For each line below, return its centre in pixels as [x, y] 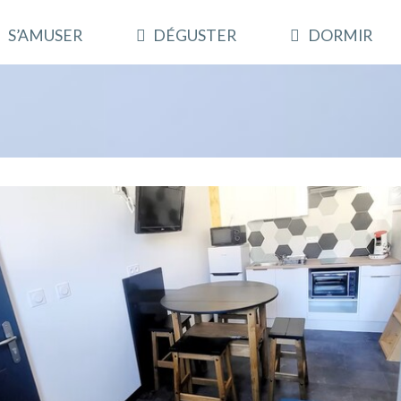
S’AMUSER [46, 35]
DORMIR [340, 35]
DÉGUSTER [195, 35]
